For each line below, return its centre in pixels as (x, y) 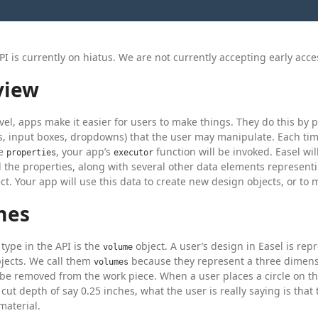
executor (133, 153)
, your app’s (85, 152)
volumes (111, 262)
